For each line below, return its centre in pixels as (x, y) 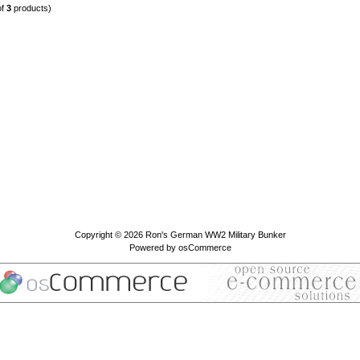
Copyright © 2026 (110, 235)
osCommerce (205, 247)
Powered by (153, 247)
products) (31, 8)
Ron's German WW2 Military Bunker (215, 235)
